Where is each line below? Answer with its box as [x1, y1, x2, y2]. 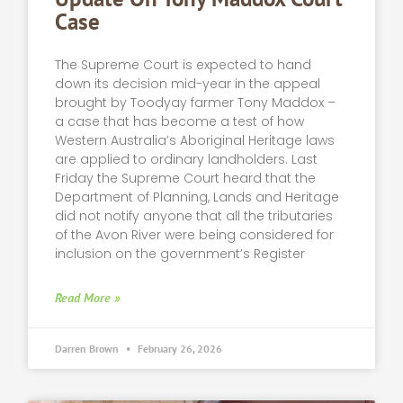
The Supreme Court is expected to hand [55, 55, 312, 74]
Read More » [55, 289, 121, 306]
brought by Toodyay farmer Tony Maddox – [55, 93, 336, 112]
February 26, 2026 [135, 341, 223, 355]
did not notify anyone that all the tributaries [55, 206, 334, 225]
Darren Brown [55, 341, 122, 355]
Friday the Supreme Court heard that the [55, 168, 317, 187]
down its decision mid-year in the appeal [55, 74, 321, 93]
